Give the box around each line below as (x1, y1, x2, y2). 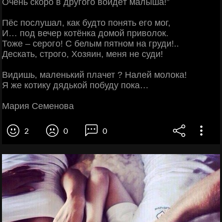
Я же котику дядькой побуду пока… (2, 80, 149, 90)
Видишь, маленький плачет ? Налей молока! (2, 69, 187, 80)
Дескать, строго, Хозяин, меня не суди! (2, 49, 163, 59)
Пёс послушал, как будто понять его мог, (2, 17, 170, 28)
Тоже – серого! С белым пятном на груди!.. (2, 38, 179, 49)
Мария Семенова (2, 101, 74, 111)
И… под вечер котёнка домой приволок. (2, 28, 168, 38)
